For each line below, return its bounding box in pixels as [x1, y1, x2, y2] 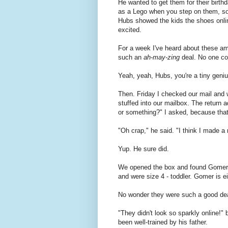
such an [118, 53, 144, 61]
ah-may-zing [144, 53, 180, 61]
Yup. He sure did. [118, 145, 169, 153]
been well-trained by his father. [118, 218, 208, 226]
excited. [118, 25, 141, 34]
